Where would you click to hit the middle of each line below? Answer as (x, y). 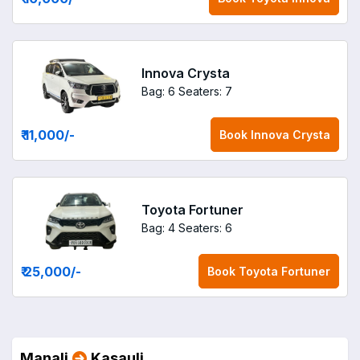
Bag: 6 (158, 91)
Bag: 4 (158, 227)
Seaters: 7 (205, 91)
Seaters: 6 (205, 227)
